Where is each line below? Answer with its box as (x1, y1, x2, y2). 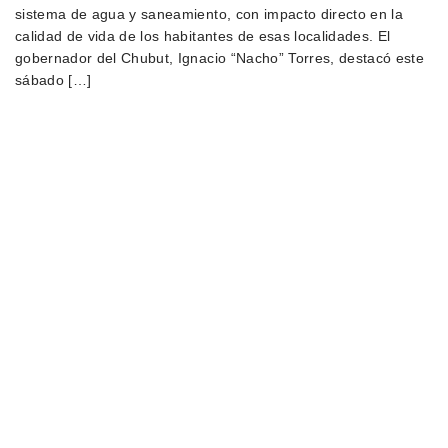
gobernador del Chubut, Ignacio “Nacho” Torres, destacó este (15, 50, 425, 67)
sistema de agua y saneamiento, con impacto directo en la (15, 6, 404, 23)
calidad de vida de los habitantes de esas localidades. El (15, 28, 391, 45)
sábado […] (15, 72, 92, 89)
